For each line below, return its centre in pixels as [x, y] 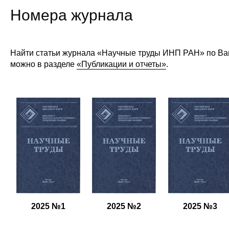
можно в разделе [43, 64]
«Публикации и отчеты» [121, 64]
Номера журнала [72, 15]
